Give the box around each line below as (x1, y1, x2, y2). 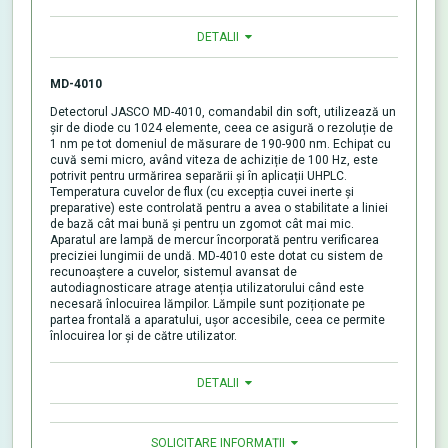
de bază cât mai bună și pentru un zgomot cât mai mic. (50, 217, 354, 232)
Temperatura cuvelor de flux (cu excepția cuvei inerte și (50, 185, 354, 200)
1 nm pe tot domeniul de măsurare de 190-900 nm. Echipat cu (50, 137, 391, 152)
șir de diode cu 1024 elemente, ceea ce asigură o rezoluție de (50, 121, 393, 136)
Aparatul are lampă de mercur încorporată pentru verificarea (50, 233, 379, 248)
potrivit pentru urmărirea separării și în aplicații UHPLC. (50, 169, 347, 184)
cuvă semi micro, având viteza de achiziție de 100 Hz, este (50, 153, 378, 168)
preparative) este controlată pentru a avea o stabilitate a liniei (50, 201, 388, 216)
